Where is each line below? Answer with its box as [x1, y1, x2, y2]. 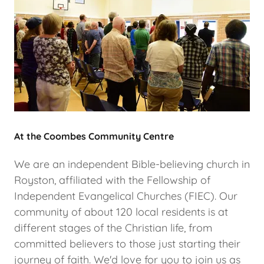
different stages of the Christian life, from [14, 221, 212, 235]
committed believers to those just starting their [14, 237, 240, 250]
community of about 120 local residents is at [14, 205, 228, 219]
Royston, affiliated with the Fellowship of [14, 173, 210, 187]
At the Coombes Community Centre [14, 130, 174, 142]
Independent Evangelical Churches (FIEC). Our [14, 189, 237, 203]
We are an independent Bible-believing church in [14, 157, 250, 171]
